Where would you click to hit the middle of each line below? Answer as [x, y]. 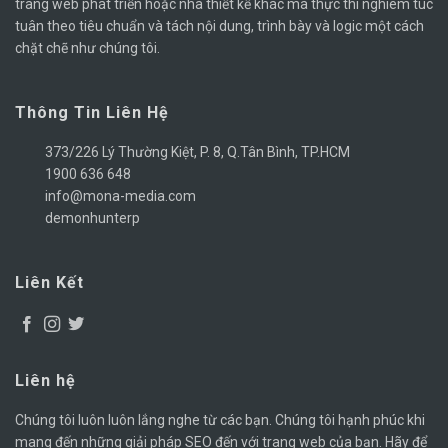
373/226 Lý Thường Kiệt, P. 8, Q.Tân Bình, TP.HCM [197, 152]
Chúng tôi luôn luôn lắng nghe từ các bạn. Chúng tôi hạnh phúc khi [220, 420]
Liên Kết [49, 283]
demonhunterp [92, 218]
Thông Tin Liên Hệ [92, 113]
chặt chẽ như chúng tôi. [87, 47]
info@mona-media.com [120, 196]
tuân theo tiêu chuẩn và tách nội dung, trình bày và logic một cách [219, 25]
